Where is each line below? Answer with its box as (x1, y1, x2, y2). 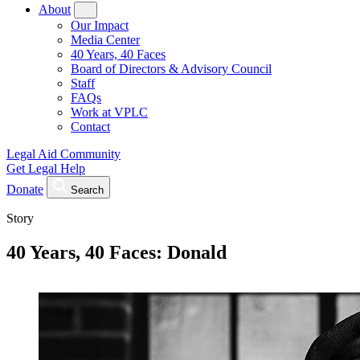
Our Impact (71, 18, 129, 32)
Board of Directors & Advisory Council (71, 62, 272, 76)
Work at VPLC (71, 105, 148, 119)
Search (71, 184, 104, 196)
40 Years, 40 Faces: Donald (6, 241, 227, 263)
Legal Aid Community (6, 147, 121, 161)
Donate (6, 182, 43, 196)
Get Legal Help (6, 162, 85, 175)
